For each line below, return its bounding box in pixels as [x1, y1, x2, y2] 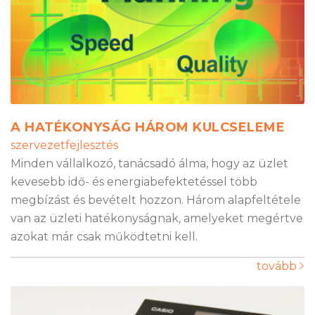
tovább [257, 259, 300, 274]
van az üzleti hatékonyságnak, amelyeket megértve [11, 212, 303, 226]
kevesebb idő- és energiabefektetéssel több [11, 175, 257, 189]
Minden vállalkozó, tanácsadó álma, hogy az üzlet [11, 157, 288, 171]
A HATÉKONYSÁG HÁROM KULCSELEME [11, 120, 285, 136]
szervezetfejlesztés [11, 139, 118, 153]
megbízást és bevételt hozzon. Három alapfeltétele [11, 193, 301, 207]
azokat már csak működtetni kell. [11, 230, 198, 244]
